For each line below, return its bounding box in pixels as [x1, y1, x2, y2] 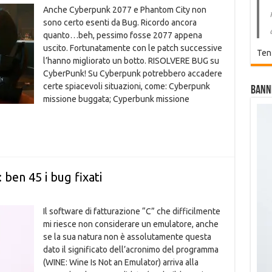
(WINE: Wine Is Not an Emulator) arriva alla [42, 257, 199, 267]
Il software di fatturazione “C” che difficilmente [42, 206, 220, 216]
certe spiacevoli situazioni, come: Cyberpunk [42, 81, 210, 91]
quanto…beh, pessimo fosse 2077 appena [42, 30, 202, 40]
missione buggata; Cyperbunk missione [42, 94, 189, 104]
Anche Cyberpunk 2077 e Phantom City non [42, 5, 206, 15]
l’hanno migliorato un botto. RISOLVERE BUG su [42, 56, 219, 66]
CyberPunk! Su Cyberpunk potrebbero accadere [42, 69, 222, 78]
